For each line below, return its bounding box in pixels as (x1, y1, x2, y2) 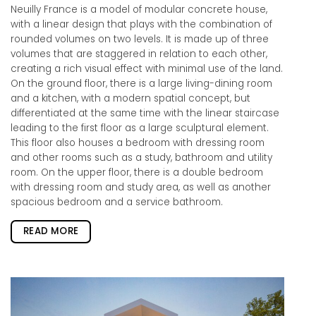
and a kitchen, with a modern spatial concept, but (11, 92, 250, 106)
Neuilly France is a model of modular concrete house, (11, 3, 267, 17)
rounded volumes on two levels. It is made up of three (11, 32, 269, 47)
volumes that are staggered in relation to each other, (11, 47, 267, 61)
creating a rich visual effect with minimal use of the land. (11, 62, 283, 76)
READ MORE (23, 224, 79, 238)
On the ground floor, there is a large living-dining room (11, 77, 272, 91)
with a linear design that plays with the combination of (11, 18, 272, 32)
